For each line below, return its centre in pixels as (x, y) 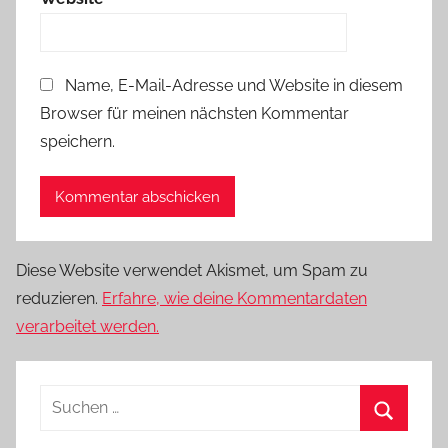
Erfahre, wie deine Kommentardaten (234, 299)
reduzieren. (59, 299)
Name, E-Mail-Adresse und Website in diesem (234, 86)
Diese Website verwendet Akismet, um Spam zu (192, 271)
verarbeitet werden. (87, 327)
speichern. (77, 142)
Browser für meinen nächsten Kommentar (194, 114)
